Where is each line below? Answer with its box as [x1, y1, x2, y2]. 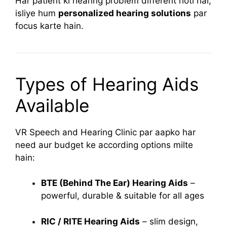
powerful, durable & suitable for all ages [41, 191, 204, 201]
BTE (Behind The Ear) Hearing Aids [41, 178, 188, 188]
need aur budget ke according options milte [15, 139, 193, 150]
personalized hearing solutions [58, 8, 191, 18]
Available [15, 94, 89, 116]
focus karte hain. [15, 20, 84, 31]
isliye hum [15, 8, 58, 18]
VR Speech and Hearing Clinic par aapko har [15, 127, 196, 137]
